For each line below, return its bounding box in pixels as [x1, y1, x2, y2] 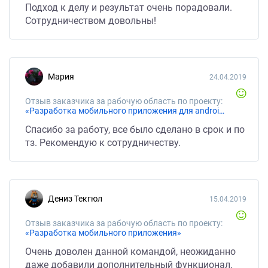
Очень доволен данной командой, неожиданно [25, 246, 236, 257]
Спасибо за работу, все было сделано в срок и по [25, 124, 245, 135]
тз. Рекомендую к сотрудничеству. [25, 137, 181, 148]
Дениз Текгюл [54, 194, 102, 203]
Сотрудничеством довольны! [25, 15, 156, 26]
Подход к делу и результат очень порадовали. [25, 2, 232, 13]
